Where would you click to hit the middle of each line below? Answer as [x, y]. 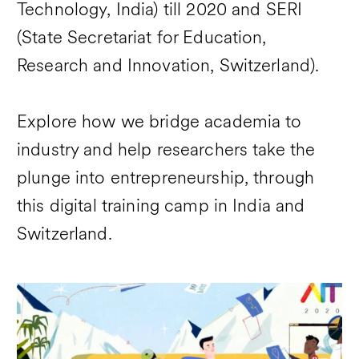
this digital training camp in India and [161, 208]
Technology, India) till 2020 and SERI [160, 11]
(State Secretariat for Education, [142, 39]
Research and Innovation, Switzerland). [168, 67]
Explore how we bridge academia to [159, 123]
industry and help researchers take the [166, 151]
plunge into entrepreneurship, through [166, 179]
